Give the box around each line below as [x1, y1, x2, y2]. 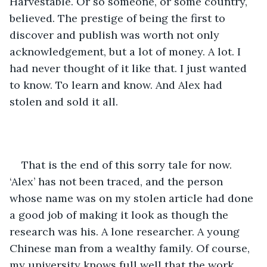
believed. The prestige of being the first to [10, 11, 228, 25]
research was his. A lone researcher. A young [10, 224, 243, 238]
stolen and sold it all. [10, 94, 121, 108]
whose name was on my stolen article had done [10, 191, 256, 205]
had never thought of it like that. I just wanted [10, 61, 250, 75]
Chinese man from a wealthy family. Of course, [10, 241, 253, 255]
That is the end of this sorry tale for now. [21, 157, 235, 172]
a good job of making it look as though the [10, 207, 231, 222]
